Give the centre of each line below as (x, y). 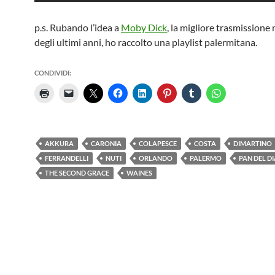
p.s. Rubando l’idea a (78, 27)
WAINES (139, 173)
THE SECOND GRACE (77, 173)
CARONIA (106, 143)
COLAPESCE (158, 143)
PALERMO (206, 158)
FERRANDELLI (67, 158)
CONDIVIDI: (53, 73)
